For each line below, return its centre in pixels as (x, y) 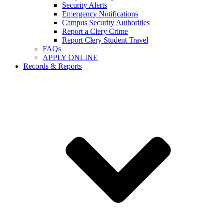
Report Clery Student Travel (105, 40)
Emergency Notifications (100, 14)
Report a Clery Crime (95, 31)
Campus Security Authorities (106, 22)
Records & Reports (53, 66)
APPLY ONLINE (70, 57)
